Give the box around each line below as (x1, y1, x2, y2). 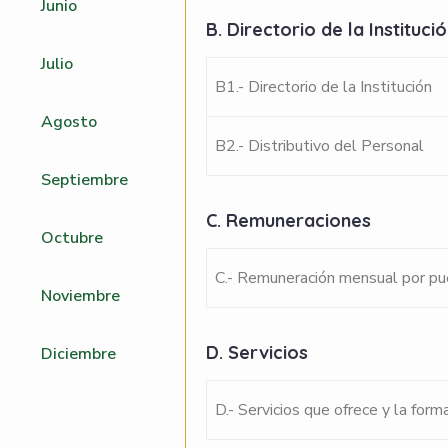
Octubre (41, 227, 103, 249)
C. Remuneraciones (205, 209, 376, 232)
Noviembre (41, 285, 120, 307)
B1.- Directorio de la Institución (214, 76, 432, 98)
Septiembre (41, 169, 128, 191)
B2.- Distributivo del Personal (214, 135, 424, 157)
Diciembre (41, 343, 116, 365)
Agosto (41, 111, 97, 133)
